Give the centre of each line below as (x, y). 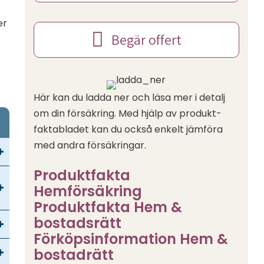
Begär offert (146, 40)
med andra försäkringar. (90, 146)
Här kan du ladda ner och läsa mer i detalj (130, 98)
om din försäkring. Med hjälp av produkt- (128, 114)
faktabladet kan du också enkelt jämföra (128, 130)
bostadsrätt (78, 223)
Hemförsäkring (88, 192)
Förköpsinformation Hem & (131, 239)
